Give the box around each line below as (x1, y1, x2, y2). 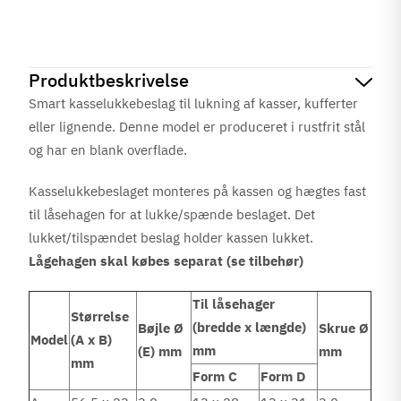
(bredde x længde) (192, 319, 307, 336)
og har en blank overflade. (29, 141, 188, 158)
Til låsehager (192, 295, 276, 312)
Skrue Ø (319, 320, 370, 337)
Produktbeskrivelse (29, 68, 190, 92)
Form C (192, 368, 238, 385)
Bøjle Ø (138, 320, 184, 337)
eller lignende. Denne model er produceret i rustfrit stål (29, 118, 366, 135)
